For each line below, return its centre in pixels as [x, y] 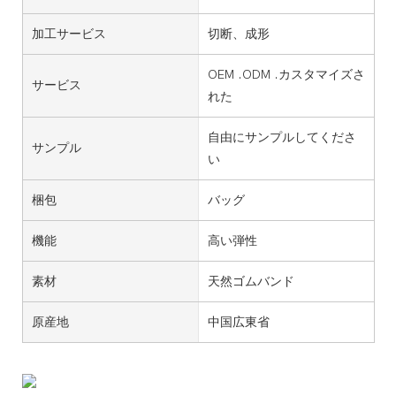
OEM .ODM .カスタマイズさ [286, 74]
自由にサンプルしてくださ [282, 137]
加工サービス [69, 34]
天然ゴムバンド [251, 281]
